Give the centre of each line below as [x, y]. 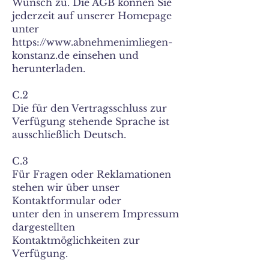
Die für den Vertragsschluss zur [89, 108]
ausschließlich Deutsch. [69, 134]
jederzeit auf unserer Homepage [92, 16]
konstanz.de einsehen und [75, 55]
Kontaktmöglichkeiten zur [76, 240]
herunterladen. [49, 68]
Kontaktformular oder [67, 201]
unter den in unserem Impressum [95, 214]
